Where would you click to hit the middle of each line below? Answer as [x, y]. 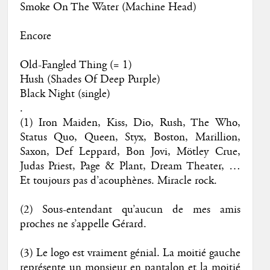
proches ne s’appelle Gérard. [83, 224]
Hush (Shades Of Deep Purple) [90, 79]
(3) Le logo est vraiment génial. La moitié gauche [130, 253]
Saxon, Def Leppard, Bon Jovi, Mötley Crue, [130, 152]
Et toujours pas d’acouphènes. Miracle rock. [118, 181]
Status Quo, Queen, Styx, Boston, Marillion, [130, 137]
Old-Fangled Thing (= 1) [76, 65]
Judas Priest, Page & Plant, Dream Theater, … [130, 166]
